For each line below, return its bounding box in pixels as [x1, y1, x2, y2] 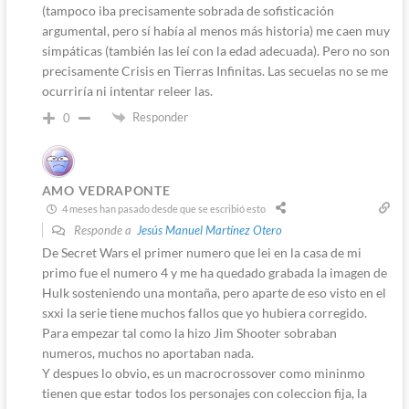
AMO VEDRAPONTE [41, 183, 171, 199]
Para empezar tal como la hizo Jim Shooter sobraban [41, 325, 337, 341]
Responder [131, 109, 188, 124]
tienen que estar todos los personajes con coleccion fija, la [41, 385, 367, 402]
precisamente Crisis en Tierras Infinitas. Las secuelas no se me [41, 62, 388, 79]
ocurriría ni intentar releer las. [41, 82, 213, 99]
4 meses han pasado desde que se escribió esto [59, 202, 266, 215]
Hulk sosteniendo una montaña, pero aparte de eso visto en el [41, 285, 386, 301]
